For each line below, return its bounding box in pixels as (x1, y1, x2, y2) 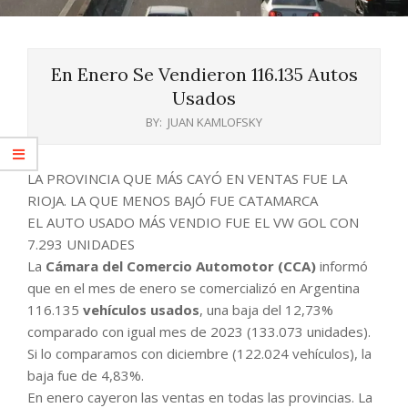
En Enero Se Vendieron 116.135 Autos (50, 62, 358, 86)
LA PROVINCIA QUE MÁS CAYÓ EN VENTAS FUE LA (27, 168, 347, 188)
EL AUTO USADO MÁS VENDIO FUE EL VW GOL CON (27, 212, 359, 231)
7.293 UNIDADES (27, 234, 135, 253)
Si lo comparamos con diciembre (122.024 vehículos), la (27, 343, 372, 362)
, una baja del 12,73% (199, 300, 333, 319)
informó (320, 256, 368, 275)
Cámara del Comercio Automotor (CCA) (46, 256, 320, 275)
